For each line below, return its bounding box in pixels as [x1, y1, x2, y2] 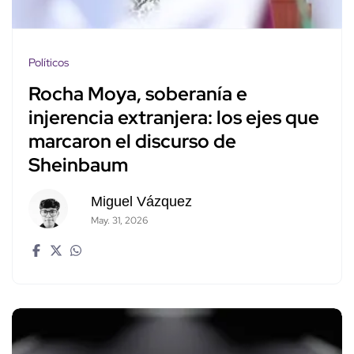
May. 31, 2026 [90, 214, 148, 228]
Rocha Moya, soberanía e [28, 81, 247, 107]
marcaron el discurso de [28, 129, 236, 154]
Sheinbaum [28, 153, 128, 178]
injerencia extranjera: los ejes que [28, 105, 319, 130]
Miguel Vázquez [90, 194, 192, 210]
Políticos [28, 55, 69, 70]
